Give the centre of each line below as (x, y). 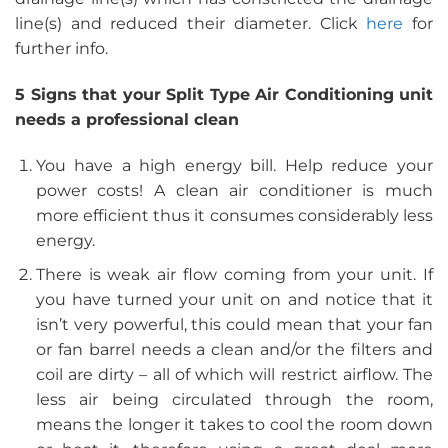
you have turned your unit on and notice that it (234, 300)
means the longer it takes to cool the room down (234, 425)
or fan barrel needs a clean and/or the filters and (234, 350)
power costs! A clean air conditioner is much (234, 190)
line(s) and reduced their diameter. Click (191, 24)
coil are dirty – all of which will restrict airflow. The (234, 375)
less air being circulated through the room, (234, 400)
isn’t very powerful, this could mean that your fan (234, 325)
